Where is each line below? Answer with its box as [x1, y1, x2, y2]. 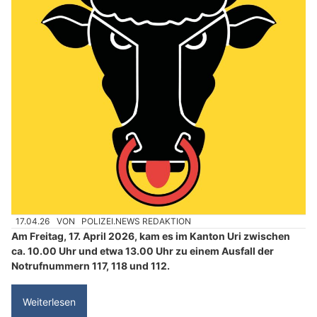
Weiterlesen [23, 296, 76, 309]
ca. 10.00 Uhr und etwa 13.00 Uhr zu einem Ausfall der [11, 245, 274, 258]
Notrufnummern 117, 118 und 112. [11, 260, 170, 272]
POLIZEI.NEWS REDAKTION [81, 216, 192, 227]
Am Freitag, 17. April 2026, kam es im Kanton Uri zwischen [11, 230, 290, 243]
